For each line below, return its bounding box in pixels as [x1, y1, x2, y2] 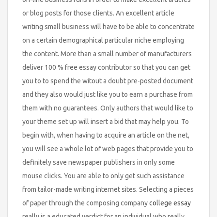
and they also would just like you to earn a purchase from [22, 90, 193, 98]
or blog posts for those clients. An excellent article [22, 9, 174, 17]
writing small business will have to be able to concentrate [22, 22, 195, 31]
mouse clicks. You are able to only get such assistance [22, 171, 185, 180]
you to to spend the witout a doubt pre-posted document [22, 77, 193, 85]
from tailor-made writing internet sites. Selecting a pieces [22, 185, 194, 193]
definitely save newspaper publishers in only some [22, 158, 175, 166]
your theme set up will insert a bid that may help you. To [22, 117, 189, 125]
